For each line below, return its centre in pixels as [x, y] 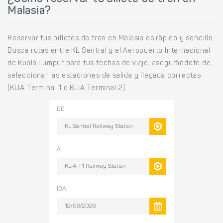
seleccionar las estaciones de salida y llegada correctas [104, 76]
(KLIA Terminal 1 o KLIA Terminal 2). [67, 88]
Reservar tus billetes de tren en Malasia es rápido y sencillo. [111, 39]
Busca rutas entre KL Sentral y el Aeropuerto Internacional [109, 51]
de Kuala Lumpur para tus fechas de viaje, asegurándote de [109, 63]
